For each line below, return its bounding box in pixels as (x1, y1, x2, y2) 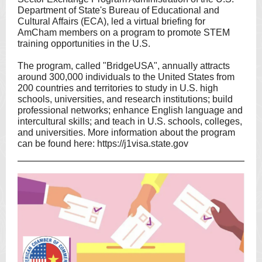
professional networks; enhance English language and (18, 105, 243, 115)
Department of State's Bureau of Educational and (18, 5, 219, 15)
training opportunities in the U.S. (18, 39, 150, 49)
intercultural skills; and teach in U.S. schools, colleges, (18, 116, 242, 126)
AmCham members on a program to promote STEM (18, 27, 230, 37)
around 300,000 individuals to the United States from (18, 72, 235, 82)
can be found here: (18, 139, 97, 149)
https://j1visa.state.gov (97, 139, 188, 149)
